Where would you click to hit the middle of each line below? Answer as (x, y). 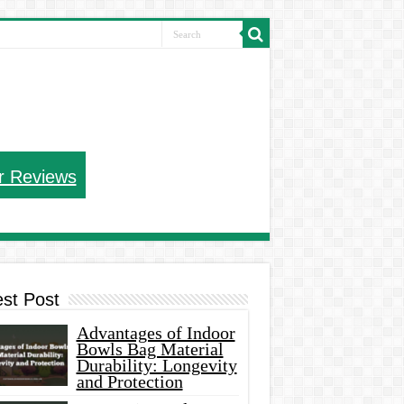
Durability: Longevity (156, 366)
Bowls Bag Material (150, 349)
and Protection (129, 382)
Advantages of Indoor (156, 333)
